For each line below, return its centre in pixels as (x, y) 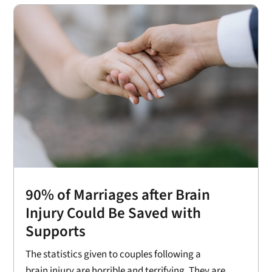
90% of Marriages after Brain (118, 195)
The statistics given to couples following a (114, 254)
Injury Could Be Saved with (114, 213)
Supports (56, 231)
